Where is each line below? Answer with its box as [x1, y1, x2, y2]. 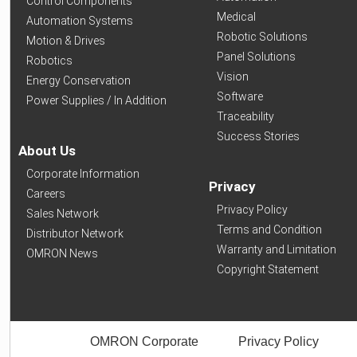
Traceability [216, 110, 274, 124]
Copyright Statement [216, 263, 319, 277]
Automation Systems [26, 14, 133, 28]
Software [216, 90, 263, 104]
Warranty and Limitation [216, 243, 336, 257]
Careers [26, 187, 65, 201]
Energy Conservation [26, 74, 131, 88]
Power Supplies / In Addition [26, 94, 167, 108]
